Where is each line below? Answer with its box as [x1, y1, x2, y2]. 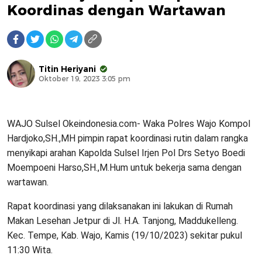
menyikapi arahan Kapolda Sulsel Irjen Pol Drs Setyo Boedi [7, 147, 245, 159]
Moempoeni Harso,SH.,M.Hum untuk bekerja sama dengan [7, 162, 242, 174]
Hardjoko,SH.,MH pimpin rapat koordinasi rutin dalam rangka [7, 133, 248, 144]
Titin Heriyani [39, 64, 96, 75]
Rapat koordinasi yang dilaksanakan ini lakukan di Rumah [7, 201, 233, 212]
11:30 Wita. [7, 244, 53, 256]
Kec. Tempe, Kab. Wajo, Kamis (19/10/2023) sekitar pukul [7, 230, 242, 242]
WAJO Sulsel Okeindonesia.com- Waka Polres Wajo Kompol [7, 118, 250, 130]
